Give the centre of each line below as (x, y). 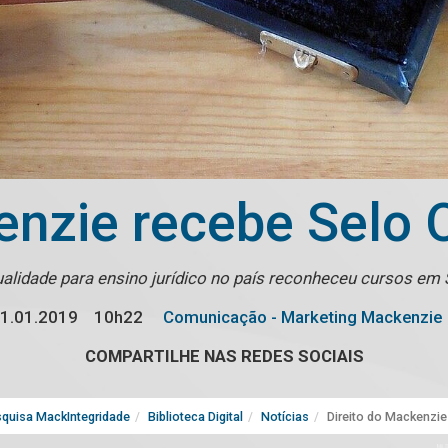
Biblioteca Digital (195, 417)
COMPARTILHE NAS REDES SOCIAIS (224, 356)
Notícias (285, 417)
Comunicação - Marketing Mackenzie (300, 317)
